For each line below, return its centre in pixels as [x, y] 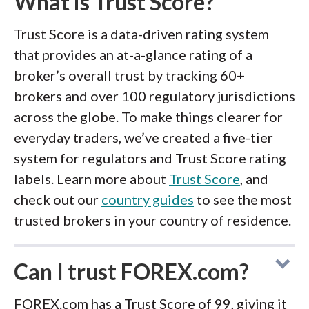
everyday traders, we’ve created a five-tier [143, 138]
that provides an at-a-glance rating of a [133, 55]
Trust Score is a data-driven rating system [141, 34]
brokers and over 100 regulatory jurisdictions [154, 96]
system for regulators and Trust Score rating [150, 158]
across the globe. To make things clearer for [148, 117]
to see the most [243, 200]
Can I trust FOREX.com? [131, 272]
